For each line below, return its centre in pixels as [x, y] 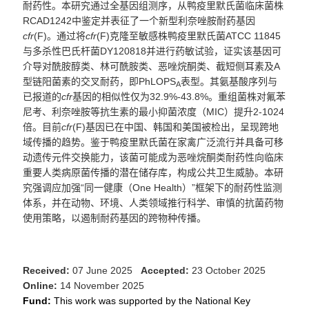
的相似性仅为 [121, 97]
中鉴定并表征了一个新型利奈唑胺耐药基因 [163, 21]
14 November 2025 [103, 286]
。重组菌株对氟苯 [247, 97]
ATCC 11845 [253, 36]
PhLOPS [157, 82]
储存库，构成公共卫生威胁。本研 [211, 173]
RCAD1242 [47, 21]
